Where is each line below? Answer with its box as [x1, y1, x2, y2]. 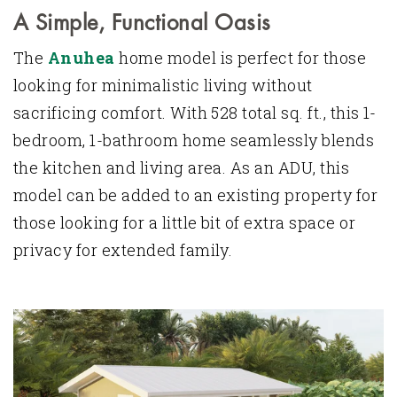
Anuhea [47, 46, 115, 68]
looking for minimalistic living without [13, 74, 313, 96]
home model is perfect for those [114, 46, 367, 68]
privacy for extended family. [13, 238, 237, 261]
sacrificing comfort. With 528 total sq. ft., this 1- [13, 101, 377, 123]
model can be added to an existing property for [13, 183, 378, 206]
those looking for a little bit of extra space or [13, 211, 356, 233]
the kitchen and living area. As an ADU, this [13, 156, 350, 178]
